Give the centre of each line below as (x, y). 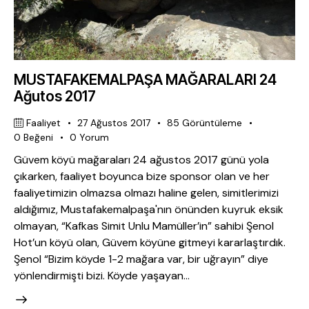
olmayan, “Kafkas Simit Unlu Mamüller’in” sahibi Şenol (144, 226)
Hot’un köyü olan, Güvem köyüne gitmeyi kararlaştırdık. (150, 242)
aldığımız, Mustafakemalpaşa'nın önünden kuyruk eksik (149, 209)
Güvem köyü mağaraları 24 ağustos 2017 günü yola (141, 159)
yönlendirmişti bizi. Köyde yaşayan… (102, 275)
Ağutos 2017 (55, 97)
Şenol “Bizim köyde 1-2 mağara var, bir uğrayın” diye (141, 259)
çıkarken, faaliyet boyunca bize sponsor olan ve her (142, 176)
